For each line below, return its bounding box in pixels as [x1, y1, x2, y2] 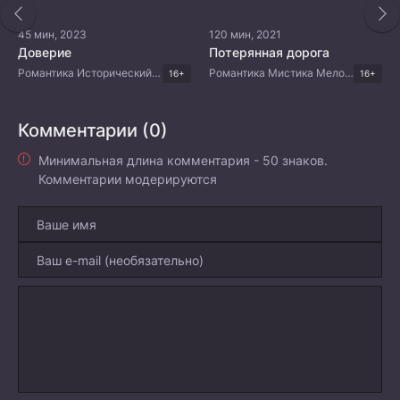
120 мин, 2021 [209, 27, 281, 41]
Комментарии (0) [18, 119, 168, 141]
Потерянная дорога [209, 44, 329, 60]
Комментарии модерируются [38, 171, 217, 187]
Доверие [18, 44, 71, 60]
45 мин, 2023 [18, 27, 87, 41]
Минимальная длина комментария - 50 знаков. [38, 152, 328, 168]
